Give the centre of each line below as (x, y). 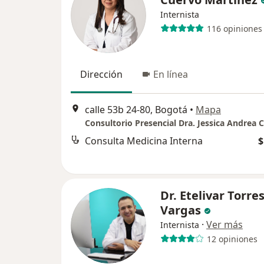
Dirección (101, 75)
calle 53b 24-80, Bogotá (136, 109)
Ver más (225, 225)
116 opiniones (234, 28)
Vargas (181, 210)
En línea (171, 75)
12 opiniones (232, 239)
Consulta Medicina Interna (144, 141)
